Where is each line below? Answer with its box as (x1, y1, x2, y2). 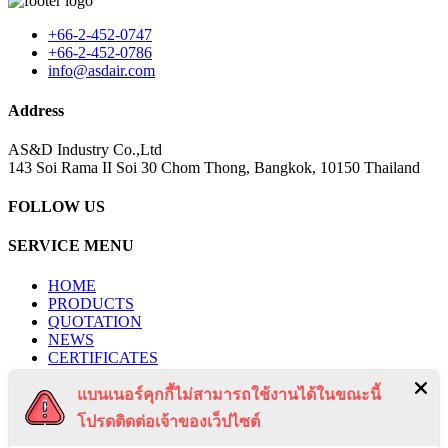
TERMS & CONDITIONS (48, 420, 222, 438)
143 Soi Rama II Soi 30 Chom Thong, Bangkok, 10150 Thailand (8, 158, 420, 176)
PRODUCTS (48, 294, 134, 312)
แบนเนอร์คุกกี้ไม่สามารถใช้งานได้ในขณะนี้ (77, 384, 381, 404)
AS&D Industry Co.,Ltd (8, 140, 162, 158)
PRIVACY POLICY (48, 402, 180, 420)
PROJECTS (48, 366, 126, 384)
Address (8, 101, 64, 119)
